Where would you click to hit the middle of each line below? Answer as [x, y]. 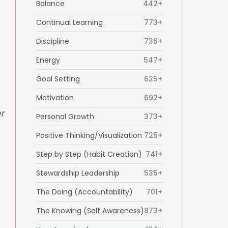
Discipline [52, 41]
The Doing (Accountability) [84, 192]
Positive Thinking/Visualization [89, 135]
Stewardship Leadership [78, 173]
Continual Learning [69, 22]
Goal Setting [58, 79]
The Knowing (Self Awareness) [90, 210]
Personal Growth [65, 116]
